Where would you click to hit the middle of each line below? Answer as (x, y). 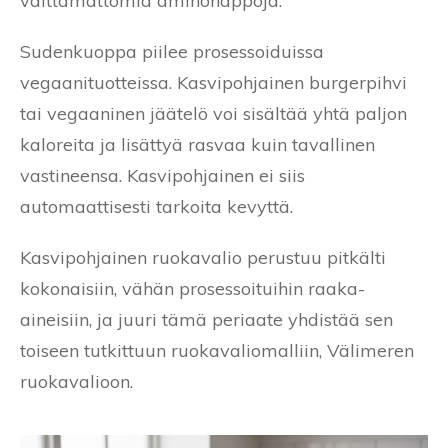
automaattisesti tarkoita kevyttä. (156, 206)
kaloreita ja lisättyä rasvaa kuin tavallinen (197, 144)
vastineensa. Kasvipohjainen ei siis (162, 175)
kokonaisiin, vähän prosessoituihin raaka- (192, 288)
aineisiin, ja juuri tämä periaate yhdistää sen (206, 319)
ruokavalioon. (76, 381)
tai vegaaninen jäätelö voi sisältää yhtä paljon (213, 113)
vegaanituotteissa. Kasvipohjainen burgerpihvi (213, 82)
